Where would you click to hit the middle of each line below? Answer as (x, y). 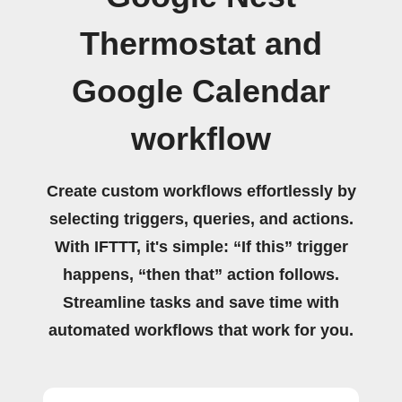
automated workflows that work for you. (201, 330)
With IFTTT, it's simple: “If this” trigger (201, 246)
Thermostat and (201, 44)
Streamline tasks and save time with (201, 302)
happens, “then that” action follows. (201, 274)
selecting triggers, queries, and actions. (201, 218)
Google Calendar (201, 91)
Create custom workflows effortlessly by (201, 191)
